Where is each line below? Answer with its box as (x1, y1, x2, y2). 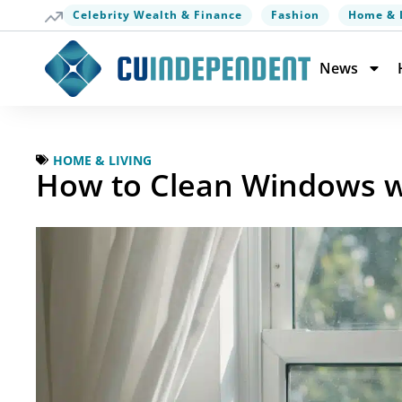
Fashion (271, 7, 319, 22)
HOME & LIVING (53, 151, 152, 169)
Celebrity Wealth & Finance (73, 7, 242, 22)
